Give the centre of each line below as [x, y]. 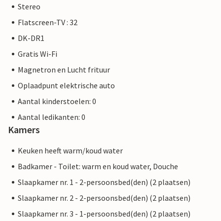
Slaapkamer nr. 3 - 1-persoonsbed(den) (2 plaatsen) [104, 214]
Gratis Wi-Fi [37, 54]
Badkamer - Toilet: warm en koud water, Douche [98, 166]
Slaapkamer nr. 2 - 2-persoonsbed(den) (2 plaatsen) [104, 198]
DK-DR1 [31, 38]
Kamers [24, 130]
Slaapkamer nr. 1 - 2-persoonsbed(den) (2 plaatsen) [104, 182]
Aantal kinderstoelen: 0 [57, 101]
